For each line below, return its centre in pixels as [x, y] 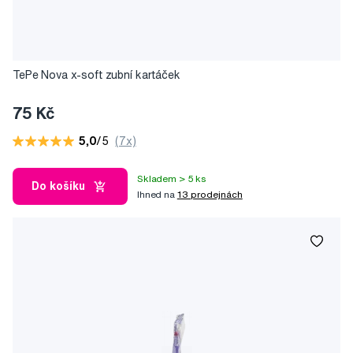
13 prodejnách [210, 194]
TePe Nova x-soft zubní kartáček [97, 75]
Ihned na [157, 194]
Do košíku [58, 186]
